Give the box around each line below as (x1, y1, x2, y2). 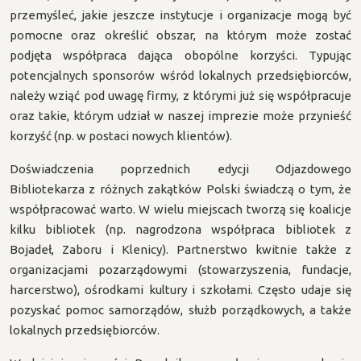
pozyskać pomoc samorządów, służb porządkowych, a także (10, 303, 351, 317)
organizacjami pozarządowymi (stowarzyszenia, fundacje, (10, 263, 351, 276)
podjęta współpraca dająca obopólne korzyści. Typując (10, 48, 351, 62)
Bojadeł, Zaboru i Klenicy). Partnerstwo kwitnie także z (10, 243, 351, 256)
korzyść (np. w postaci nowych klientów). (10, 129, 232, 143)
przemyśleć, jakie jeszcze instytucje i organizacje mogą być (10, 8, 351, 22)
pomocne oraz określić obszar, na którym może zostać (10, 28, 351, 42)
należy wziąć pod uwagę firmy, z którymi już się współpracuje (10, 89, 351, 102)
